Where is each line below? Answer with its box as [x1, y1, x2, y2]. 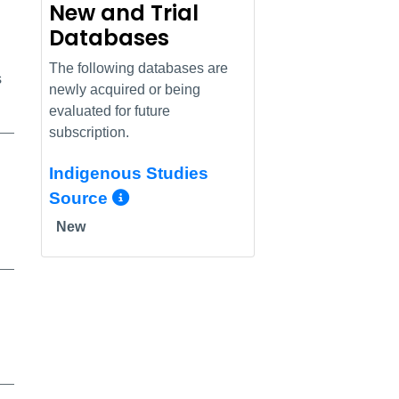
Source [49, 188, 112, 208]
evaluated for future [49, 102, 170, 118]
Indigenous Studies [49, 163, 208, 183]
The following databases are [49, 60, 228, 76]
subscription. [49, 124, 129, 140]
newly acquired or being [49, 81, 200, 97]
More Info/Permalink [128, 187, 350, 206]
